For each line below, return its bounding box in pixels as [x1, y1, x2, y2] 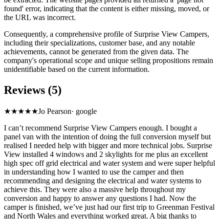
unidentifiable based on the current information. [4, 65, 150, 73]
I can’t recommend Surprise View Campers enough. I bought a [4, 123, 197, 132]
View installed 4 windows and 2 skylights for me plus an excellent [4, 150, 208, 158]
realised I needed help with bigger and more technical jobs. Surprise [4, 141, 212, 150]
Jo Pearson [38, 107, 71, 115]
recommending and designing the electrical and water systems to [4, 176, 201, 185]
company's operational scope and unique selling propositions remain [4, 56, 213, 65]
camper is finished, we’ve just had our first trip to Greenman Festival [4, 202, 215, 211]
